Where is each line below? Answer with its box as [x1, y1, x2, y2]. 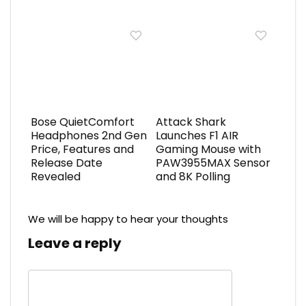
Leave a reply [28, 233, 122, 253]
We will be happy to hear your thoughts [28, 211, 228, 226]
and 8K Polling [155, 168, 230, 184]
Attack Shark [155, 113, 226, 130]
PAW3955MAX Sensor [155, 154, 270, 171]
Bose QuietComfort [30, 113, 135, 130]
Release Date [30, 154, 102, 171]
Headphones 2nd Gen [30, 127, 147, 143]
